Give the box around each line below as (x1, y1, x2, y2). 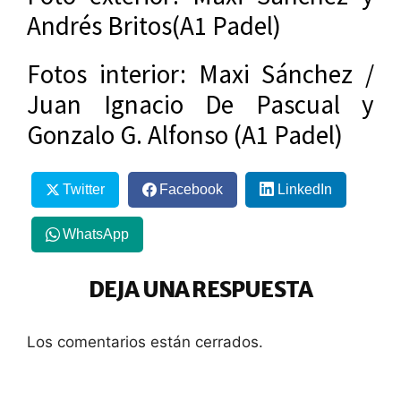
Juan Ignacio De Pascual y (27, 87, 374, 121)
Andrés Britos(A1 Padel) (27, 8, 281, 42)
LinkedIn (277, 182, 332, 198)
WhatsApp (62, 226, 129, 243)
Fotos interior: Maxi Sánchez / (27, 56, 374, 90)
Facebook (158, 182, 223, 198)
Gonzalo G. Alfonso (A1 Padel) (27, 117, 343, 151)
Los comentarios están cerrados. (27, 332, 263, 351)
